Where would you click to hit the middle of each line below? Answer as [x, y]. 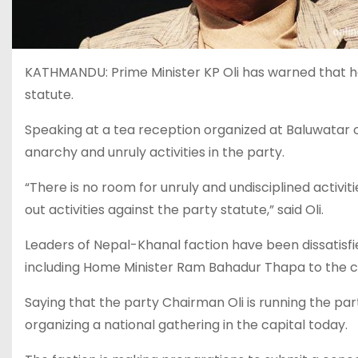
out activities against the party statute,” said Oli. [174, 210]
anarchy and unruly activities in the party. [155, 152]
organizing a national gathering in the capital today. [186, 325]
